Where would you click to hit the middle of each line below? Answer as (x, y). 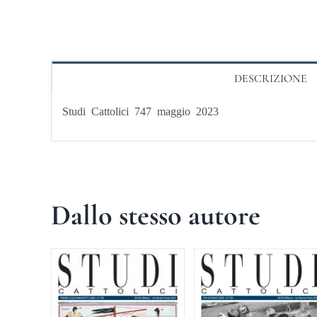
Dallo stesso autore (155, 215)
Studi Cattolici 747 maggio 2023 (140, 110)
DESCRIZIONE (270, 78)
